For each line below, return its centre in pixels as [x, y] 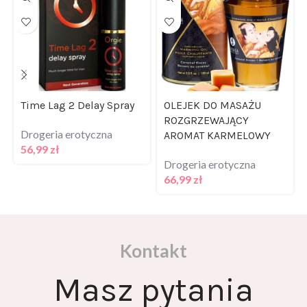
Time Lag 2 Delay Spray [77, 88]
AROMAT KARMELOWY [217, 119]
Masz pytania [153, 273]
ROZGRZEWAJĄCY [206, 103]
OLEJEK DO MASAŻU [212, 88]
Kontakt [153, 234]
